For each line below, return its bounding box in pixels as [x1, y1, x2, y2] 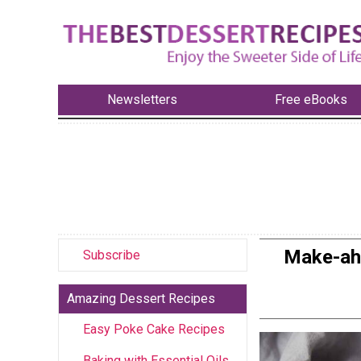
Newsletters [106, 92, 177, 108]
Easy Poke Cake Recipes [83, 321, 225, 337]
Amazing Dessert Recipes [67, 290, 215, 306]
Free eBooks [275, 92, 348, 108]
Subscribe [83, 247, 140, 263]
